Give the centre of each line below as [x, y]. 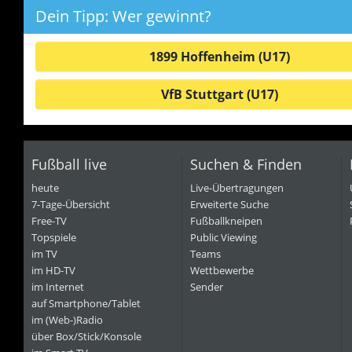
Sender [207, 287]
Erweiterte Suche [229, 204]
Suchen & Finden [246, 164]
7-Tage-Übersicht [70, 204]
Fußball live [69, 164]
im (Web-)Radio [67, 320]
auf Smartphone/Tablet [86, 303]
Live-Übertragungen [237, 188]
